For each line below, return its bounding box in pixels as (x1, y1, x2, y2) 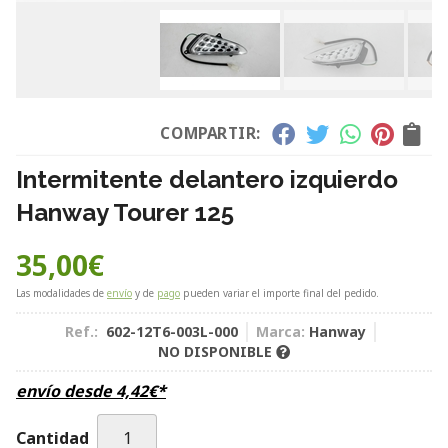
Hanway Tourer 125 (16, 198, 234, 227)
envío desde (16, 380, 116, 402)
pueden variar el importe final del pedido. (180, 286, 379, 300)
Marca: (255, 322, 305, 341)
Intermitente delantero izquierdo (16, 165, 398, 194)
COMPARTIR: (160, 122, 262, 145)
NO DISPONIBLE (158, 342, 276, 361)
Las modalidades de (16, 286, 107, 300)
